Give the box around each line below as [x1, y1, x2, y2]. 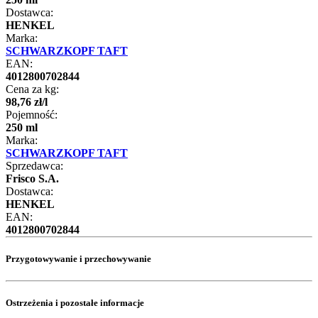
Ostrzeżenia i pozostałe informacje [6, 297, 144, 309]
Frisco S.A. [6, 172, 59, 185]
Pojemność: [6, 108, 57, 121]
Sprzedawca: [6, 159, 63, 172]
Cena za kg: [6, 82, 59, 95]
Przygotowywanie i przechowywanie [6, 253, 151, 264]
